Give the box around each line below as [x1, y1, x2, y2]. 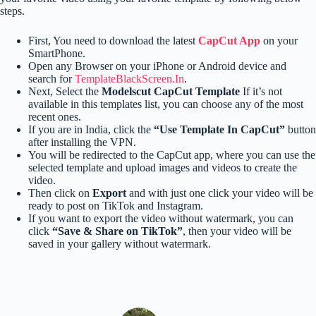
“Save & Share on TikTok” [52, 224, 183, 237]
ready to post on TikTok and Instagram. [28, 199, 203, 212]
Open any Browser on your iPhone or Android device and [28, 59, 286, 72]
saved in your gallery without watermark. [28, 237, 211, 250]
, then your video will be [183, 224, 291, 237]
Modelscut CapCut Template [102, 85, 240, 97]
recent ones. [28, 110, 81, 123]
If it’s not [240, 85, 282, 97]
